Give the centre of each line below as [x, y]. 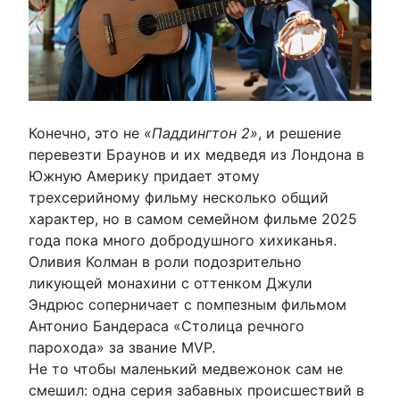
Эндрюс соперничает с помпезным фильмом [187, 305]
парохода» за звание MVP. [124, 348]
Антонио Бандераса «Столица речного [167, 326]
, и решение [300, 133]
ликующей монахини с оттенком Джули [171, 283]
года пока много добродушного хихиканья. [185, 241]
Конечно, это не [84, 133]
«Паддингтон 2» [199, 133]
